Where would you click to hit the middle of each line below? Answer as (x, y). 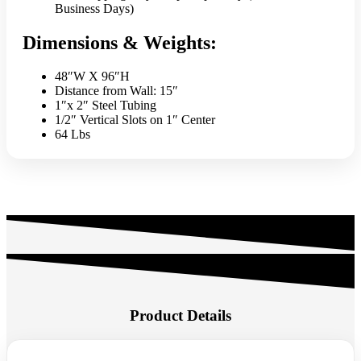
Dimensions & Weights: (120, 42)
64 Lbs (73, 135)
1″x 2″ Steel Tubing (106, 106)
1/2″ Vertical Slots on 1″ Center (135, 120)
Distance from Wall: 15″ (116, 91)
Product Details (180, 315)
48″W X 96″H (92, 77)
